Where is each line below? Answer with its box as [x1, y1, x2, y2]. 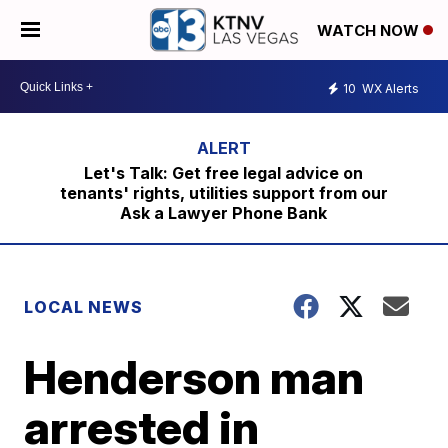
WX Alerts [359, 80, 419, 96]
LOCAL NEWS [24, 297, 144, 317]
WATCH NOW [317, 21, 423, 41]
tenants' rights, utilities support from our [59, 183, 388, 203]
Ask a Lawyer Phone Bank [120, 203, 328, 223]
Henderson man [24, 349, 365, 405]
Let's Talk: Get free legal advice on [84, 163, 364, 183]
